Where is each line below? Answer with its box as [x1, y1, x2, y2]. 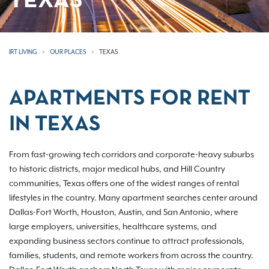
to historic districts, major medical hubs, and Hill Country [9, 165, 225, 174]
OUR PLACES [50, 49, 86, 56]
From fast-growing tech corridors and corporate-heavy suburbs [9, 150, 254, 160]
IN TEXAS [9, 115, 100, 134]
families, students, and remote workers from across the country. [9, 251, 253, 261]
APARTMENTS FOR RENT [9, 89, 250, 109]
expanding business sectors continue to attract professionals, [9, 237, 244, 246]
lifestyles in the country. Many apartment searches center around [9, 193, 258, 203]
